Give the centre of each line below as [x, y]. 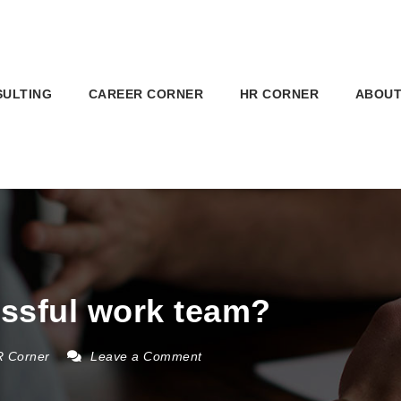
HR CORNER [279, 94]
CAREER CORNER [145, 94]
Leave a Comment [144, 356]
